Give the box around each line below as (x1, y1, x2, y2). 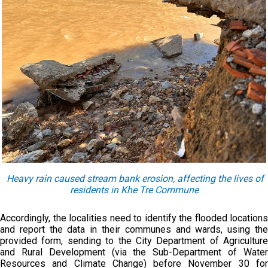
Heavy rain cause (7, 173, 79, 184)
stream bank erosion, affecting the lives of (84, 173, 264, 184)
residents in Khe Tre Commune (69, 184, 199, 196)
